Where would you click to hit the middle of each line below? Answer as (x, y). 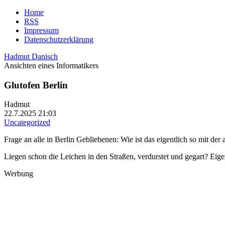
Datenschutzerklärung (59, 39)
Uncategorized (27, 123)
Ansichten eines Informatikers (51, 66)
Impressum (41, 30)
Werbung (19, 174)
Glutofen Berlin (36, 85)
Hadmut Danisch (31, 57)
